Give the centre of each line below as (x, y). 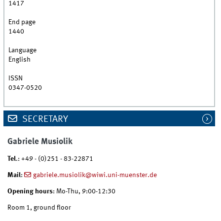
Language (23, 51)
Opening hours (30, 191)
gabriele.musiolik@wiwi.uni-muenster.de (95, 175)
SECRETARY (44, 120)
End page (22, 22)
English (20, 60)
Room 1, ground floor (39, 207)
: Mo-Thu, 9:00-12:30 (84, 191)
